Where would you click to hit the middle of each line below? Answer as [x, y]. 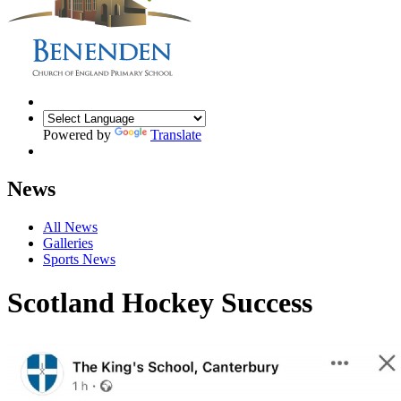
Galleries [68, 243]
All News [70, 226]
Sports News [79, 259]
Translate [176, 134]
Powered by [79, 134]
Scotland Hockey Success [160, 303]
